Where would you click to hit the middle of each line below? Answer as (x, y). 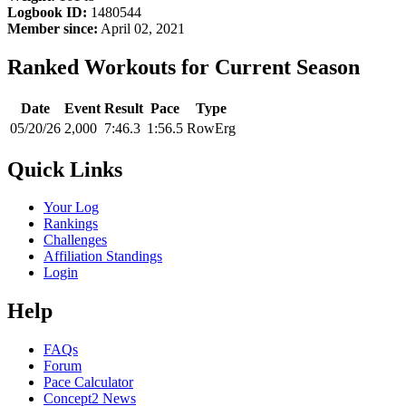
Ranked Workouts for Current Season (184, 67)
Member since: (53, 28)
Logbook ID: (47, 12)
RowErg (211, 128)
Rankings (71, 224)
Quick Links (65, 169)
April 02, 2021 (141, 28)
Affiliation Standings (103, 256)
